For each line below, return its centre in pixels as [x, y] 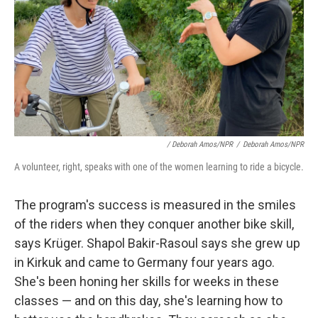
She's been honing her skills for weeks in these [147, 281]
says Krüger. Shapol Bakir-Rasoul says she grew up [157, 243]
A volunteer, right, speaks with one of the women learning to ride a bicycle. [159, 167]
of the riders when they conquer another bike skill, [154, 224]
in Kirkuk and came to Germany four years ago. [144, 262]
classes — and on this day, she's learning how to [148, 301]
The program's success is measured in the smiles [155, 205]
